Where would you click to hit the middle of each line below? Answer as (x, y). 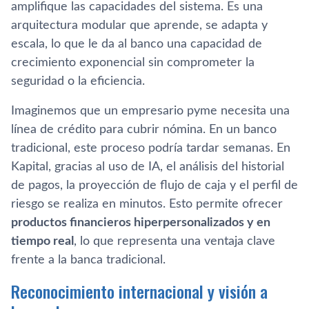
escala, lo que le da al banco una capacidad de (137, 44)
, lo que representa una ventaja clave (175, 241)
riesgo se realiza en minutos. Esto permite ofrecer (147, 204)
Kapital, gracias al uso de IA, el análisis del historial (148, 167)
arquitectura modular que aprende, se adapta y (139, 25)
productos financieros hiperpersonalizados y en (141, 222)
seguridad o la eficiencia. (78, 81)
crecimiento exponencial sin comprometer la (133, 62)
